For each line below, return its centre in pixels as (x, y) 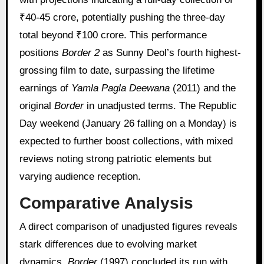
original (37, 105)
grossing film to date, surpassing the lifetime (117, 70)
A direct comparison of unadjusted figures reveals (128, 226)
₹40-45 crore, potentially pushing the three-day (122, 17)
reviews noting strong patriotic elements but (115, 159)
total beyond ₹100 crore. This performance (113, 35)
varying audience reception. (80, 176)
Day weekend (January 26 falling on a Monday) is (128, 123)
